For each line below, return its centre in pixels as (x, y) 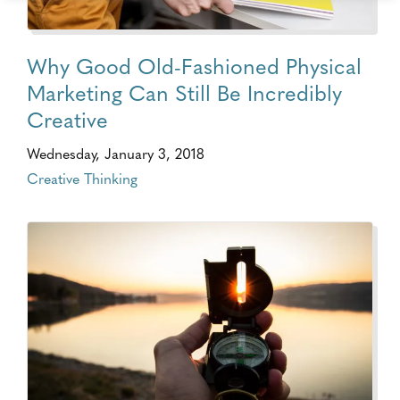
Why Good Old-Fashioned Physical (194, 65)
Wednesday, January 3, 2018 (116, 153)
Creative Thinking (82, 178)
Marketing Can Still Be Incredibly (184, 92)
